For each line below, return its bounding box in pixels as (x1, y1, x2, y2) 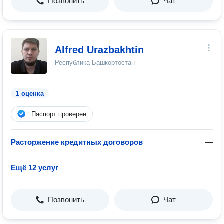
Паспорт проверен (31, 110, 86, 118)
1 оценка (16, 90, 44, 97)
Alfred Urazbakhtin (55, 44, 144, 55)
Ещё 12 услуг (11, 163, 58, 172)
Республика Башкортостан (55, 59, 135, 66)
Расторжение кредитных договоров (11, 138, 143, 146)
